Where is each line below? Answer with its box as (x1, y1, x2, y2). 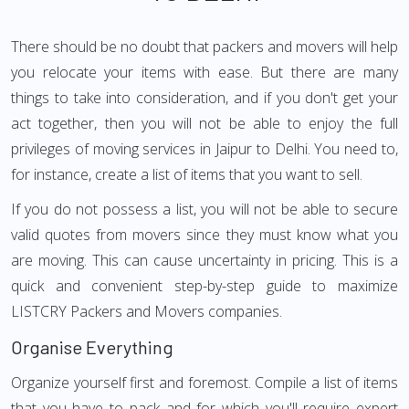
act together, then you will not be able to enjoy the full (11, 113, 398, 133)
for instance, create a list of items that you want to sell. (11, 164, 362, 184)
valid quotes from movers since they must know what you (11, 225, 398, 245)
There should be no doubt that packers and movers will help (11, 37, 398, 57)
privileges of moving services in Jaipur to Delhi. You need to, (11, 139, 398, 159)
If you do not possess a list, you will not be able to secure (11, 199, 398, 219)
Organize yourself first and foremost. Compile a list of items (11, 372, 398, 393)
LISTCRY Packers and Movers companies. (11, 301, 282, 321)
